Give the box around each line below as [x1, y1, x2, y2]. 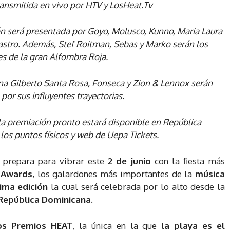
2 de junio [108, 155, 151, 166]
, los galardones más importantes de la [32, 168, 196, 179]
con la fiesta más [150, 155, 225, 166]
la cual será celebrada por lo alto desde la [51, 181, 225, 192]
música [195, 168, 225, 179]
